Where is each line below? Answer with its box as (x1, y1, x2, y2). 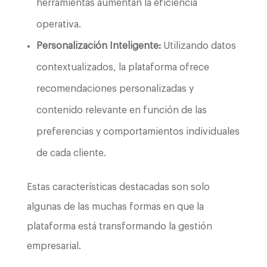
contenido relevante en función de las (36, 105, 207, 115)
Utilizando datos (160, 41, 236, 51)
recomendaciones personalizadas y (36, 83, 194, 94)
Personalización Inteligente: (36, 41, 161, 51)
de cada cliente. (36, 148, 106, 158)
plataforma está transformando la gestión (26, 221, 212, 231)
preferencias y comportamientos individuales (36, 126, 240, 136)
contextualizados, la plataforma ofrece (36, 62, 209, 72)
